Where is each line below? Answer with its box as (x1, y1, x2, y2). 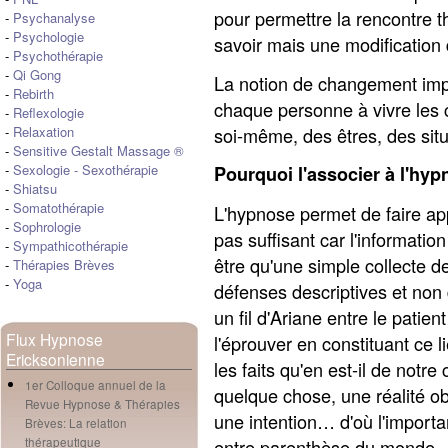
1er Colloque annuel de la (24, 377, 166, 393)
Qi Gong (13, 65, 61, 84)
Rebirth (13, 84, 54, 103)
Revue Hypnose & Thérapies (24, 396, 180, 412)
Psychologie (13, 27, 84, 46)
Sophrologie (13, 217, 81, 236)
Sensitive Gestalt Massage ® (13, 141, 184, 160)
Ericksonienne (6, 348, 105, 370)
